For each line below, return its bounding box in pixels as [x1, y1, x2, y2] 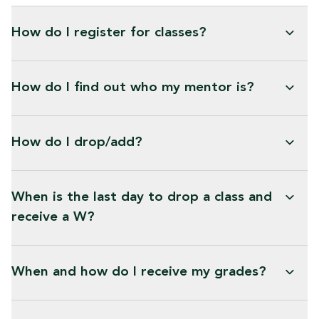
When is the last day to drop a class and [11, 190, 272, 204]
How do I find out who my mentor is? [11, 80, 254, 95]
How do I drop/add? [11, 135, 142, 150]
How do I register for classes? [11, 26, 206, 40]
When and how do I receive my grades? [11, 265, 266, 279]
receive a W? [11, 210, 95, 224]
